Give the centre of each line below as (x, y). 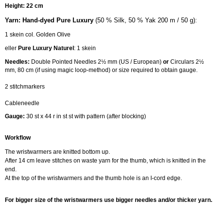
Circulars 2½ (186, 62)
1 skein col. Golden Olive (38, 34)
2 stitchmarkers (25, 86)
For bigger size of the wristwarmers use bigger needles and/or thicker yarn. (109, 200)
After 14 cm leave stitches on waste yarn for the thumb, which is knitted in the (105, 161)
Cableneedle (22, 103)
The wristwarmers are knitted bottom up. (57, 152)
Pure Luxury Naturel (46, 48)
